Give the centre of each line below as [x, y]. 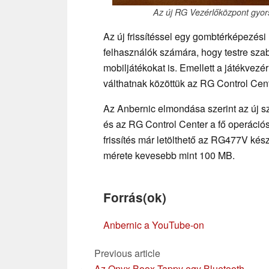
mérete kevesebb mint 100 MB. [169, 155]
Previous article [127, 253]
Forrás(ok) [135, 197]
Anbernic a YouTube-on [154, 225]
